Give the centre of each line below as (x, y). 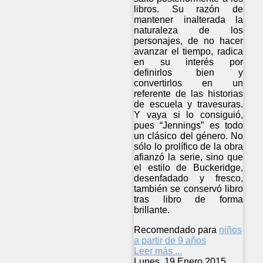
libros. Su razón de (189, 9)
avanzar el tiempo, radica (189, 51)
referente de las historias (189, 93)
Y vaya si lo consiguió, (189, 114)
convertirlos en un (189, 83)
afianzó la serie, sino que (189, 157)
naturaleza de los (189, 30)
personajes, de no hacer (189, 41)
